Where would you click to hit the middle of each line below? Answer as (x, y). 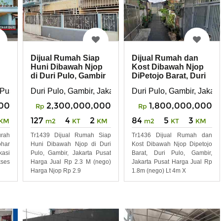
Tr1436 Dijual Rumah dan (172, 135)
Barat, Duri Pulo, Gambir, (172, 153)
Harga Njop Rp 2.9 (56, 170)
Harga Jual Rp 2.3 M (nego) (71, 162)
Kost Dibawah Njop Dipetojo (172, 144)
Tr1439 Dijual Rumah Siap (71, 135)
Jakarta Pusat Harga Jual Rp (172, 162)
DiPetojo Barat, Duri (169, 76)
